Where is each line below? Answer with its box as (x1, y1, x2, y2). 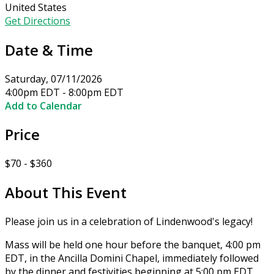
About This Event (5, 182, 127, 203)
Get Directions (5, 13, 70, 28)
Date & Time (5, 39, 93, 60)
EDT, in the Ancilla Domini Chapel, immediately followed (5, 251, 259, 265)
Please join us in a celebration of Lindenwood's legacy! (5, 215, 253, 229)
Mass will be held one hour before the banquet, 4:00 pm (5, 238, 261, 252)
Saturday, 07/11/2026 (5, 72, 102, 86)
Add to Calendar (5, 98, 82, 113)
